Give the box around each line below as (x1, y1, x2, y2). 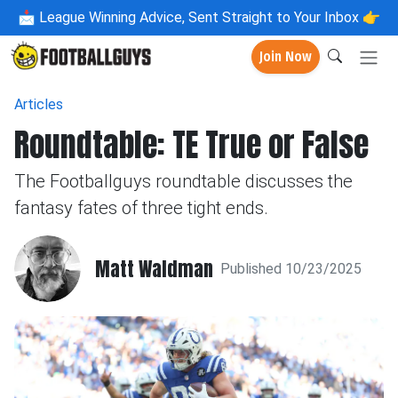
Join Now (259, 48, 312, 66)
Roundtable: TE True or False (14, 121, 369, 169)
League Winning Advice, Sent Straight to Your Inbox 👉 (36, 9, 380, 26)
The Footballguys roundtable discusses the (14, 171, 353, 192)
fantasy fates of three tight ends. (14, 197, 268, 219)
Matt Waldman (95, 253, 213, 283)
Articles (14, 96, 63, 113)
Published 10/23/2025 (220, 259, 362, 277)
